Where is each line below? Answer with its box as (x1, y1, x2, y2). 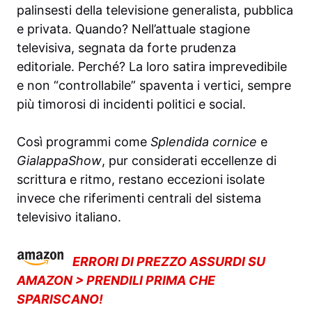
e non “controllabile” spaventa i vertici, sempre (17, 77, 291, 93)
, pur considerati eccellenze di (102, 153, 276, 168)
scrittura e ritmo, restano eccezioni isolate (17, 171, 265, 187)
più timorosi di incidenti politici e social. (17, 96, 246, 111)
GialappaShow (17, 153, 102, 168)
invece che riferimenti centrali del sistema (17, 190, 261, 205)
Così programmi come (17, 134, 150, 149)
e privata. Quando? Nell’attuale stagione (17, 21, 250, 36)
